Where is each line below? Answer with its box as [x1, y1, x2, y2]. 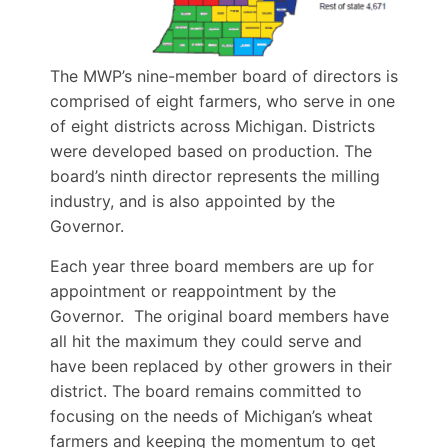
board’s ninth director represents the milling [50, 166, 380, 187]
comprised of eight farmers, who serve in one [50, 91, 395, 112]
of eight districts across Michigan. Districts [50, 116, 375, 137]
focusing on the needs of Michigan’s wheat [50, 405, 373, 426]
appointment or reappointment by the [50, 280, 336, 301]
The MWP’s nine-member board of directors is [50, 66, 398, 87]
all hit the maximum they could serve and [50, 330, 362, 351]
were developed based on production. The [50, 141, 372, 162]
